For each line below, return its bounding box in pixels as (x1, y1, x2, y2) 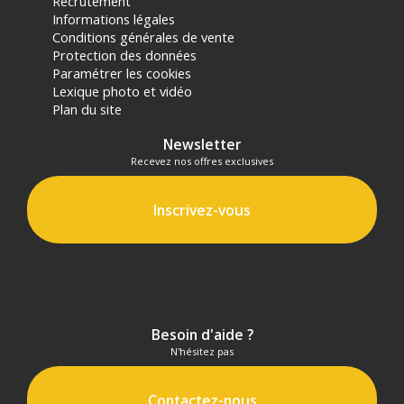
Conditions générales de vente (52, 27, 235, 46)
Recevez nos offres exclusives (131, 153, 273, 168)
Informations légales (52, 9, 176, 28)
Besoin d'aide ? (151, 325, 253, 345)
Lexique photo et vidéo (52, 81, 193, 100)
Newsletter (162, 133, 242, 154)
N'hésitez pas (170, 344, 234, 359)
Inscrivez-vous (153, 199, 251, 220)
